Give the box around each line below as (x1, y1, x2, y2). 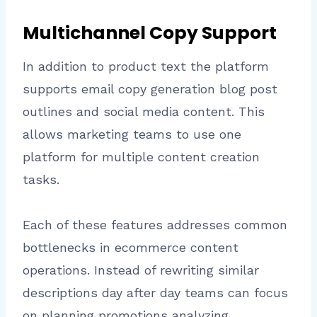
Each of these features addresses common (23, 217, 287, 232)
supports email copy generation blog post (23, 81, 277, 96)
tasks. (23, 171, 59, 187)
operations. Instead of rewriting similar (23, 262, 259, 277)
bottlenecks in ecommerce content (23, 239, 238, 255)
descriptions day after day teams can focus (23, 284, 288, 300)
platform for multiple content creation (23, 149, 260, 164)
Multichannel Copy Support (23, 21, 277, 46)
